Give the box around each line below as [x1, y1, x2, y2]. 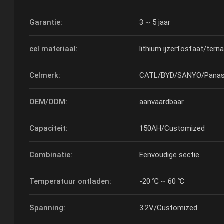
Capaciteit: [29, 124, 68, 133]
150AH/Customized [139, 124, 205, 133]
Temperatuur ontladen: [29, 177, 112, 186]
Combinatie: [29, 150, 73, 159]
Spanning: [29, 203, 66, 212]
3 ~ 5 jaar [139, 18, 171, 27]
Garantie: [29, 18, 63, 27]
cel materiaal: [29, 44, 78, 53]
